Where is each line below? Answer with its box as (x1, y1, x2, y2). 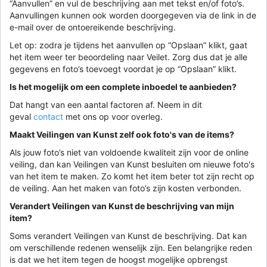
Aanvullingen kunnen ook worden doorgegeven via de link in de (10, 10, 256, 20)
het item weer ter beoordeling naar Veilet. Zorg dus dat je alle (10, 51, 247, 62)
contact (33, 111, 63, 122)
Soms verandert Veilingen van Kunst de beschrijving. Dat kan (10, 230, 247, 241)
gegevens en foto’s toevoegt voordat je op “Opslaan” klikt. (10, 63, 237, 74)
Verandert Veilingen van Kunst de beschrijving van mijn (10, 200, 234, 211)
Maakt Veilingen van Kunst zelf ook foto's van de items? (10, 129, 234, 139)
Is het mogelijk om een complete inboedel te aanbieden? (10, 81, 237, 92)
